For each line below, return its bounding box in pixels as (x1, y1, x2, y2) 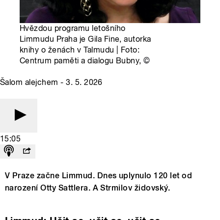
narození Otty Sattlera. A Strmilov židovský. (5, 183, 170, 193)
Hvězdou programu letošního (20, 24, 126, 33)
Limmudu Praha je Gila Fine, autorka (20, 34, 151, 44)
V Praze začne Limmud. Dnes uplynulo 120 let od (5, 171, 192, 181)
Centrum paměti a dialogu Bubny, (20, 56, 144, 66)
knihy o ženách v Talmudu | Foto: (20, 45, 140, 55)
